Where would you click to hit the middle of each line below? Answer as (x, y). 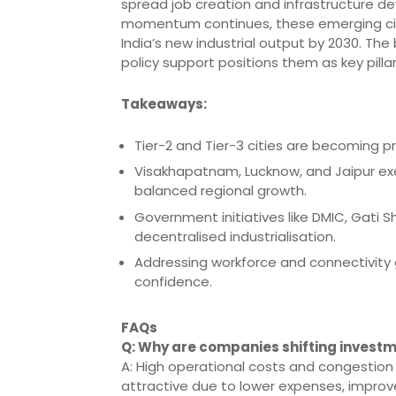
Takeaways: (164, 103)
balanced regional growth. (221, 191)
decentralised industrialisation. (235, 236)
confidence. (173, 282)
